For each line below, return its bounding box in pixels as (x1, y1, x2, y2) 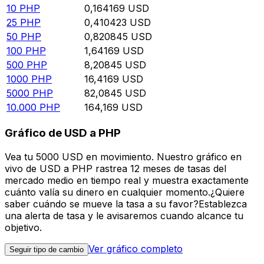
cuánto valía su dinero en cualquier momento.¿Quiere (5, 186, 245, 198)
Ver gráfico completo (88, 242, 183, 255)
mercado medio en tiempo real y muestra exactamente (5, 174, 249, 186)
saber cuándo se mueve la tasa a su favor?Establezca (5, 197, 247, 210)
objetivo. (5, 221, 42, 233)
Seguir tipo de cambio (9, 245, 84, 254)
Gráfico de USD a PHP (5, 126, 121, 140)
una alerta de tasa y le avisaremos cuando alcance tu (5, 209, 243, 222)
